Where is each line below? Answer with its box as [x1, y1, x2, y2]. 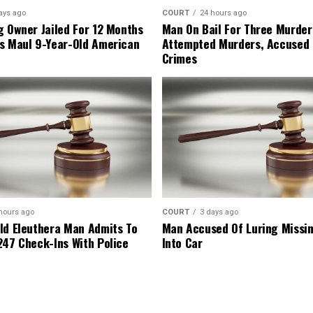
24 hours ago [199, 8, 247, 18]
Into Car [161, 233, 203, 252]
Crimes [161, 49, 197, 68]
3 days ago [199, 208, 238, 217]
